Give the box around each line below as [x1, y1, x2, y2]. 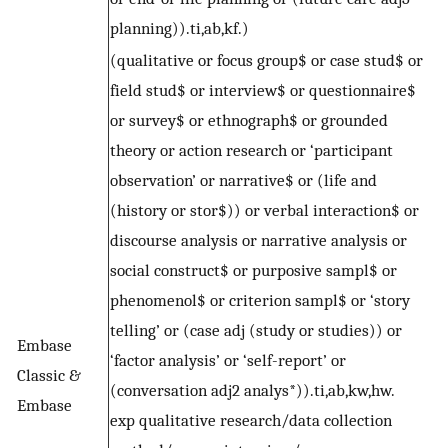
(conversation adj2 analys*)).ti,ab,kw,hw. [110, 380, 395, 401]
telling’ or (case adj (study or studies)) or [110, 320, 402, 341]
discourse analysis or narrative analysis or [110, 230, 407, 251]
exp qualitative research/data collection [110, 410, 392, 431]
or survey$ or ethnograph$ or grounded [110, 110, 388, 131]
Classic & [17, 365, 81, 386]
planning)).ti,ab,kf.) [110, 18, 249, 39]
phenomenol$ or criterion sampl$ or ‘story [110, 290, 410, 311]
